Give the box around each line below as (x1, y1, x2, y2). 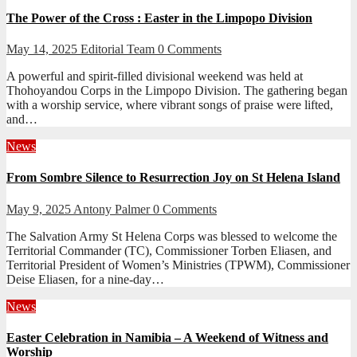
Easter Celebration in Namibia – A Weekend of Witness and (6, 330, 328, 344)
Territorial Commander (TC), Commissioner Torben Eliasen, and (6, 243, 331, 257)
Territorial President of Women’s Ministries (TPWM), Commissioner (6, 257, 350, 272)
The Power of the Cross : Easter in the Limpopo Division (6, 10, 312, 25)
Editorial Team (80, 42, 158, 57)
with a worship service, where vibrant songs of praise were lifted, (6, 98, 333, 112)
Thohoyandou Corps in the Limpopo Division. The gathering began (6, 84, 347, 98)
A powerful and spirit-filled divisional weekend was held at (6, 69, 303, 84)
